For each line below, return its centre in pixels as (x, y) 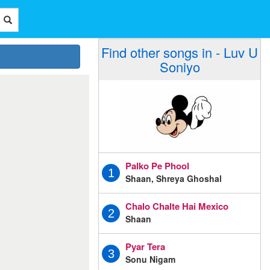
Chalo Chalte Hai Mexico (177, 206)
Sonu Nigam (150, 259)
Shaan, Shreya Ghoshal (174, 178)
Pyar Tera (145, 246)
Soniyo (180, 67)
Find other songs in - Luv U (180, 52)
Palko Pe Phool (157, 165)
